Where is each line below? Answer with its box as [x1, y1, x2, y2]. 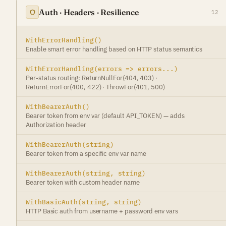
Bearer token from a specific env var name [26, 149, 147, 157]
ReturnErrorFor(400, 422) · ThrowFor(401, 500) [26, 83, 165, 91]
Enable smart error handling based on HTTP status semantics [26, 45, 203, 53]
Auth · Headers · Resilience [39, 7, 139, 17]
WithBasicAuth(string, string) [26, 198, 142, 206]
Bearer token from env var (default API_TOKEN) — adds [26, 111, 185, 120]
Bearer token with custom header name [26, 178, 140, 186]
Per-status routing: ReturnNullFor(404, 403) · [26, 74, 158, 82]
